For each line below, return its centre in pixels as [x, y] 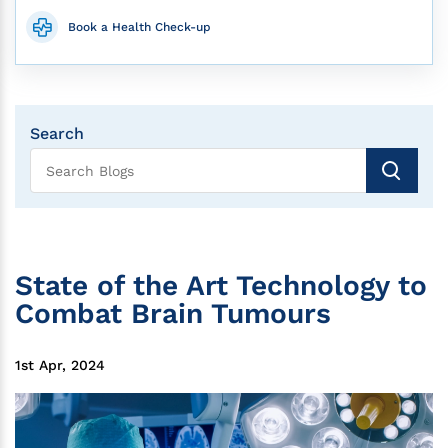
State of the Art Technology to [221, 285]
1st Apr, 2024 [60, 364]
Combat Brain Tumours [173, 313]
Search [57, 134]
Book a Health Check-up [139, 27]
